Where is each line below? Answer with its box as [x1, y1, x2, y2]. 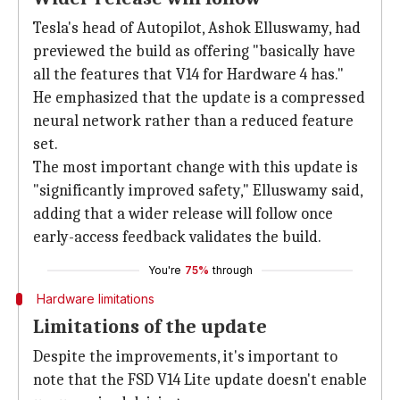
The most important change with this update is [33, 158, 358, 177]
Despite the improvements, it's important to [33, 347, 337, 366]
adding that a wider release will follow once [33, 204, 333, 223]
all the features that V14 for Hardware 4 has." [33, 65, 344, 84]
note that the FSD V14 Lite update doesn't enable [33, 371, 367, 389]
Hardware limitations [36, 291, 154, 306]
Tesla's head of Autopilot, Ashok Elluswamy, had [33, 19, 361, 37]
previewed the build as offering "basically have [33, 42, 355, 61]
